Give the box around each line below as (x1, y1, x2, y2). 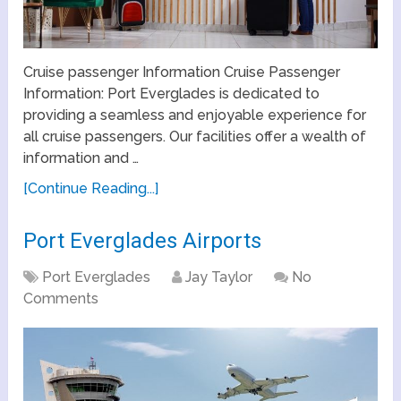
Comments (23, 289, 99, 307)
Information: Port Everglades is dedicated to (23, 84, 320, 102)
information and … (23, 149, 140, 166)
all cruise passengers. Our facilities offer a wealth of (23, 127, 367, 145)
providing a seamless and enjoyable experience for (23, 106, 367, 124)
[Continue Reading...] (23, 179, 159, 197)
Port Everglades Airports (23, 227, 262, 253)
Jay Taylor (185, 268, 253, 286)
